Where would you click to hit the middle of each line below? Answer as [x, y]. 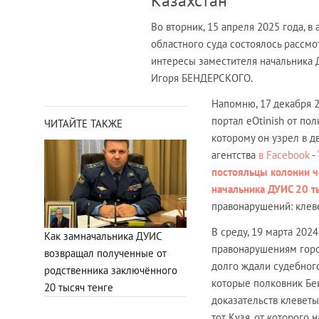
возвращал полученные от [105, 253]
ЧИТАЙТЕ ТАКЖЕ [83, 124]
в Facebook [284, 155]
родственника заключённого [111, 270]
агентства [235, 155]
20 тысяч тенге [79, 287]
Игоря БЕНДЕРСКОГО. [202, 78]
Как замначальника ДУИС [103, 236]
